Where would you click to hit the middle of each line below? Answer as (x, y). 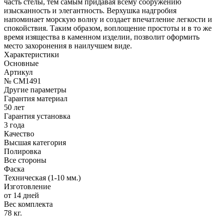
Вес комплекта (28, 204)
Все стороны (25, 160)
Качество (19, 133)
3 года (14, 125)
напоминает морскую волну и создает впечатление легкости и (108, 19)
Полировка (22, 151)
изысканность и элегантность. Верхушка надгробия (90, 10)
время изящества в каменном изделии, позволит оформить (102, 37)
